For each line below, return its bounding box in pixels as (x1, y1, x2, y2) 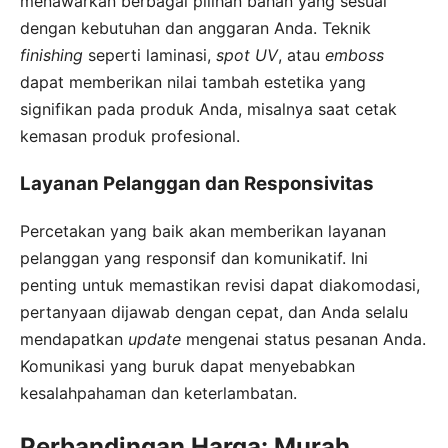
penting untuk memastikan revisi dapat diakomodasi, (20, 275, 420, 296)
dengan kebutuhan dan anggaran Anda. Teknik (20, 17, 371, 38)
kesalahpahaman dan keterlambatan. (20, 383, 297, 404)
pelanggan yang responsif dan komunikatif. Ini (20, 248, 368, 269)
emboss (325, 44, 384, 65)
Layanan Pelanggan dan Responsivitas (20, 172, 374, 196)
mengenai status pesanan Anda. (181, 329, 426, 350)
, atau (278, 44, 325, 65)
